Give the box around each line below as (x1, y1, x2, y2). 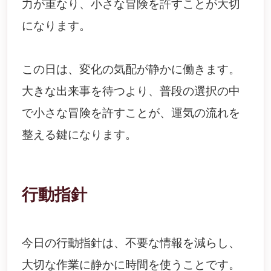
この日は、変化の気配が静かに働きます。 (22, 63, 241, 76)
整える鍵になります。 (22, 128, 137, 141)
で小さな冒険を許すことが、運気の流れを (22, 106, 241, 119)
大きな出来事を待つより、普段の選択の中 (22, 85, 241, 97)
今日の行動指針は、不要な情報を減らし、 (22, 237, 241, 249)
